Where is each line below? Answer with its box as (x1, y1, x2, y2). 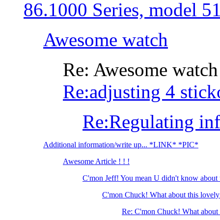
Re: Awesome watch (63, 59, 218, 81)
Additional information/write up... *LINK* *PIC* (43, 140, 198, 149)
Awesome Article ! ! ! (63, 157, 130, 166)
